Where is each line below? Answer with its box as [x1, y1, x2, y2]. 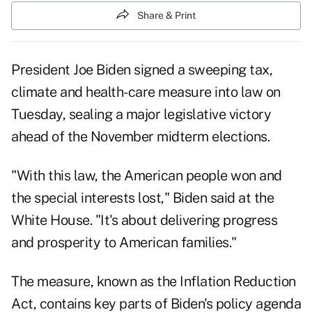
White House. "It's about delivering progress [11, 212, 277, 229]
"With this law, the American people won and [11, 167, 282, 185]
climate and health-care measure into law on [11, 84, 281, 101]
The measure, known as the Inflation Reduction [11, 273, 296, 290]
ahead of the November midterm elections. [11, 128, 270, 146]
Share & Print [137, 10, 196, 21]
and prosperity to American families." [11, 234, 237, 251]
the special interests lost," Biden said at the [11, 189, 274, 207]
